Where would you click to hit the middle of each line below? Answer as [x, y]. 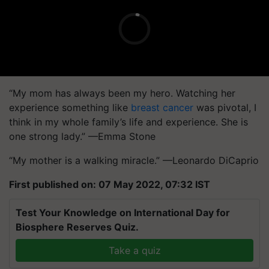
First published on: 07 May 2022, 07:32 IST [110, 184]
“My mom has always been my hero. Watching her [122, 93]
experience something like [70, 107]
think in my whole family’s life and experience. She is [128, 122]
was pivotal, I [225, 107]
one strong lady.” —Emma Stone [82, 136]
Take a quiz [134, 250]
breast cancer [162, 107]
